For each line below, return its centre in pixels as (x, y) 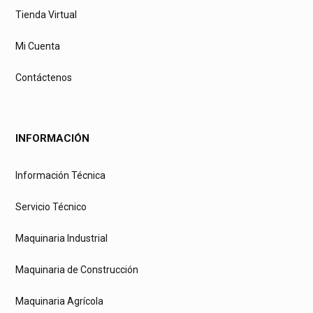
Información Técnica (60, 175)
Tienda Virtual (46, 14)
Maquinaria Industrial (61, 238)
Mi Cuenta (38, 46)
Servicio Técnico (51, 206)
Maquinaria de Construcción (77, 269)
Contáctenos (44, 77)
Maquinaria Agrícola (59, 301)
